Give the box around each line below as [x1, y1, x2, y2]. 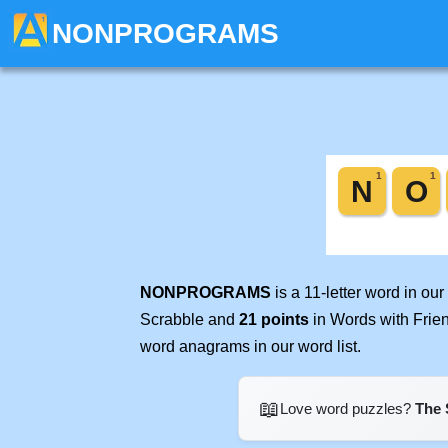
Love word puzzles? [279, 400, 415, 417]
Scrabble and [140, 311, 239, 328]
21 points [239, 311, 309, 328]
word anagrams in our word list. [140, 338, 361, 355]
